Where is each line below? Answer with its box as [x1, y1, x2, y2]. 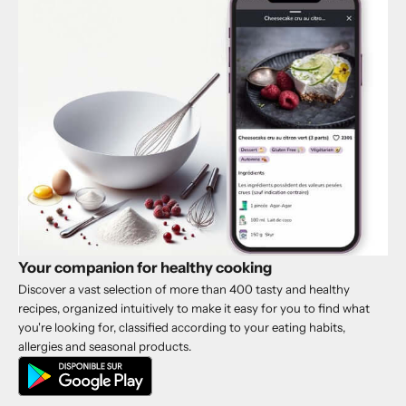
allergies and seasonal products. [18, 339, 191, 354]
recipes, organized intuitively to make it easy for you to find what [18, 301, 370, 316]
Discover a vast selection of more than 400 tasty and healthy [18, 282, 350, 297]
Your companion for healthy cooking [18, 258, 272, 277]
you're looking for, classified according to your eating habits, [18, 320, 345, 335]
